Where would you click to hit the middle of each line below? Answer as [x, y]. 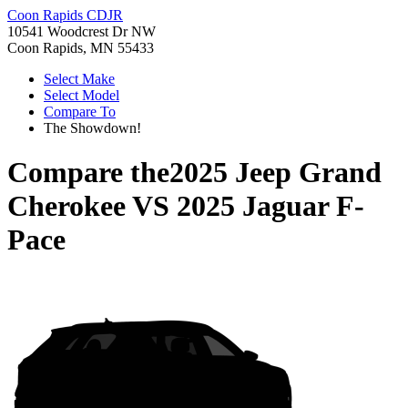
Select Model [82, 95]
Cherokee [66, 206]
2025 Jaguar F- [270, 206]
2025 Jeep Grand [275, 173]
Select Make [79, 79]
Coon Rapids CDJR [65, 15]
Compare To [80, 112]
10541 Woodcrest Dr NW [82, 31]
